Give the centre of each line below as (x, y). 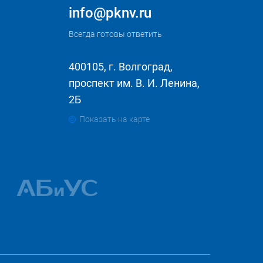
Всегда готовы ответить (116, 34)
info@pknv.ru (110, 13)
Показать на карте (115, 119)
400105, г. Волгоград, (121, 67)
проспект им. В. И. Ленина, (134, 83)
